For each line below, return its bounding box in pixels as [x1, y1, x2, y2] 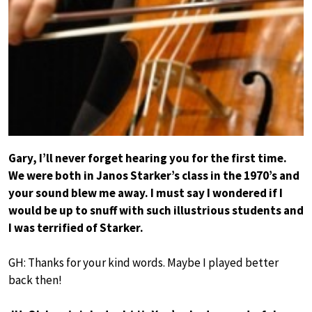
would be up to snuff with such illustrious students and [8, 203, 304, 219]
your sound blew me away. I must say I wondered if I [8, 185, 283, 201]
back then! [8, 272, 62, 288]
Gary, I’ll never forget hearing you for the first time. [8, 150, 287, 166]
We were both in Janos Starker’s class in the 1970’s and [8, 168, 299, 184]
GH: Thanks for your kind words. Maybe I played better [8, 255, 279, 271]
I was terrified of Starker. [8, 220, 143, 236]
